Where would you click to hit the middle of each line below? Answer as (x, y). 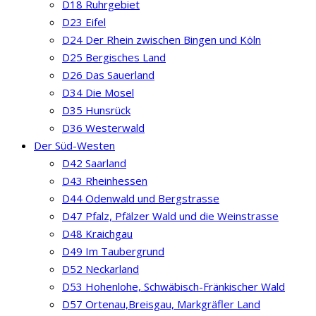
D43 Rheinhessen (105, 180)
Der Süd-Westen (74, 145)
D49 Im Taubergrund (113, 251)
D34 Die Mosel (98, 92)
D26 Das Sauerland (108, 74)
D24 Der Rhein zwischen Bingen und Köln (162, 39)
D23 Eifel (84, 22)
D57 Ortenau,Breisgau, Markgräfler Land (161, 304)
